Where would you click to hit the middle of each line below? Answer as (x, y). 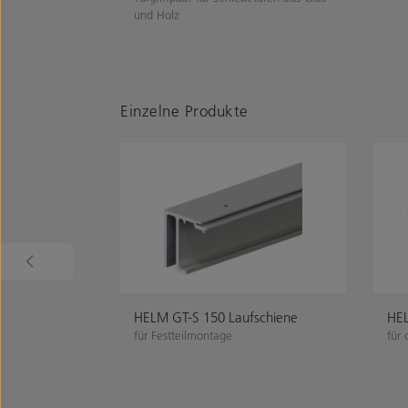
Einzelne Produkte (184, 110)
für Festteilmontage (183, 335)
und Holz (157, 14)
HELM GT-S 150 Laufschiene (216, 316)
